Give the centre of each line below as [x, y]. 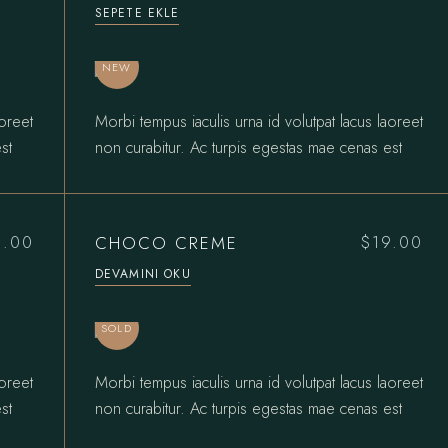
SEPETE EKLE [136, 12]
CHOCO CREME [166, 242]
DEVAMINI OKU [142, 273]
